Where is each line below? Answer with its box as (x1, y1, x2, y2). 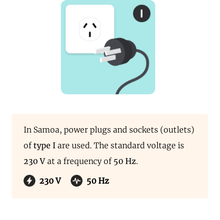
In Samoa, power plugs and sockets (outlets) (24, 125, 194, 135)
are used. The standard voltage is (55, 140, 184, 150)
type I (33, 140, 55, 150)
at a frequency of (45, 156, 113, 166)
